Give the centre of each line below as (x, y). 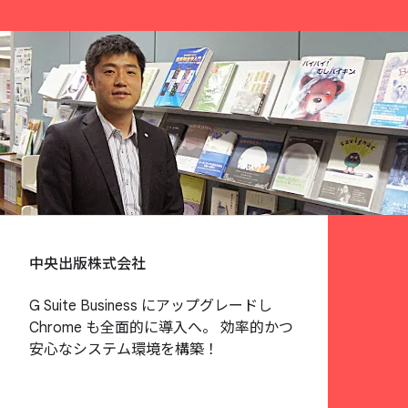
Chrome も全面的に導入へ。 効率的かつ (161, 327)
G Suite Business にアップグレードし (151, 306)
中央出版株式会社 (87, 265)
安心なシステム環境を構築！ (124, 349)
